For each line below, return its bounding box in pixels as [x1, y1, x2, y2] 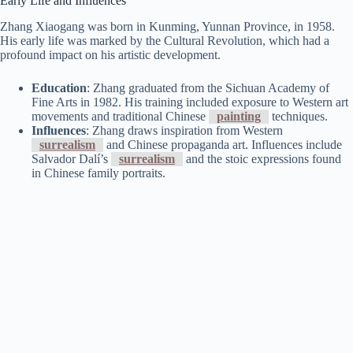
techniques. [269, 109, 328, 123]
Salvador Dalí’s [32, 151, 111, 165]
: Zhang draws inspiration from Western [86, 123, 283, 137]
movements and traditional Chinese [32, 109, 209, 123]
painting [217, 109, 261, 123]
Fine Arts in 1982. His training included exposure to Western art [32, 95, 348, 109]
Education [32, 80, 87, 95]
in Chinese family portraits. [32, 165, 165, 180]
